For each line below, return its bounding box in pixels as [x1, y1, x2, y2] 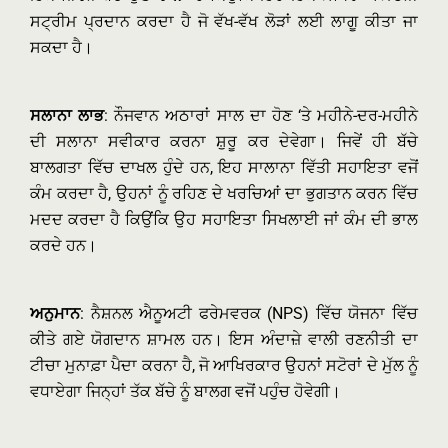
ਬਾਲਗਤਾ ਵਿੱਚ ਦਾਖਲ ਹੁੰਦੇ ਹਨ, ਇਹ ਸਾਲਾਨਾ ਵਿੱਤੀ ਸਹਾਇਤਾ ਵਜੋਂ [30, 158, 418, 177]
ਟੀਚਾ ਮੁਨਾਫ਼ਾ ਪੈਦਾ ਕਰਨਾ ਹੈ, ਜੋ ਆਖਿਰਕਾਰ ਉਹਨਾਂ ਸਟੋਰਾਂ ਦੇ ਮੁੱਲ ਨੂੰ [30, 356, 418, 375]
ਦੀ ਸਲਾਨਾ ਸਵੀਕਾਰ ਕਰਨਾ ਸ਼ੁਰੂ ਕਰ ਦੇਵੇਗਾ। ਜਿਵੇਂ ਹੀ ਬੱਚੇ [30, 132, 418, 151]
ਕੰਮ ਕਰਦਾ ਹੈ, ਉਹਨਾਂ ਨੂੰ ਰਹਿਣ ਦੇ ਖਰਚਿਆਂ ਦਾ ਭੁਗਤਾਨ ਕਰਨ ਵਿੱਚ [30, 184, 418, 203]
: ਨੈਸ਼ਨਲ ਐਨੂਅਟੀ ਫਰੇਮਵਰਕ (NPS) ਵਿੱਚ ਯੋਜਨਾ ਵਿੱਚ [80, 304, 418, 323]
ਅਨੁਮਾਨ [30, 304, 80, 323]
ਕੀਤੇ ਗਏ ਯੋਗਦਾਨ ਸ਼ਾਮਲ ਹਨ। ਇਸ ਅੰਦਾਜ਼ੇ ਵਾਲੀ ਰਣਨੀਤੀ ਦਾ [30, 330, 418, 349]
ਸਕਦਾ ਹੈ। [30, 38, 93, 57]
